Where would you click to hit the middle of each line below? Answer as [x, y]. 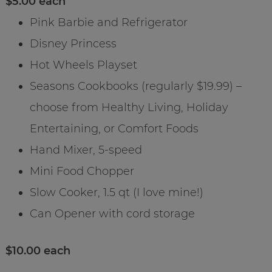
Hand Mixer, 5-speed [86, 150]
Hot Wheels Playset [83, 65]
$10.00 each [38, 250]
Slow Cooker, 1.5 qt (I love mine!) [116, 192]
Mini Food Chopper [82, 171]
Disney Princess [73, 43]
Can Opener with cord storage [112, 213]
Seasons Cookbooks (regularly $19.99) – [135, 86]
